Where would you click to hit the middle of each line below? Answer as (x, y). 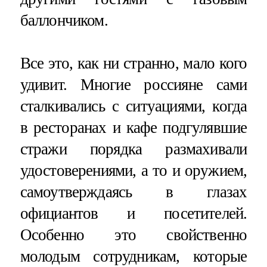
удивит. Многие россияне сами (133, 85)
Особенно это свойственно (133, 235)
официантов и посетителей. (133, 214)
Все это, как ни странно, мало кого (133, 63)
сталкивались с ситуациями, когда (133, 106)
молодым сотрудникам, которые (133, 257)
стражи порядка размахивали (133, 149)
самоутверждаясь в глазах (133, 192)
